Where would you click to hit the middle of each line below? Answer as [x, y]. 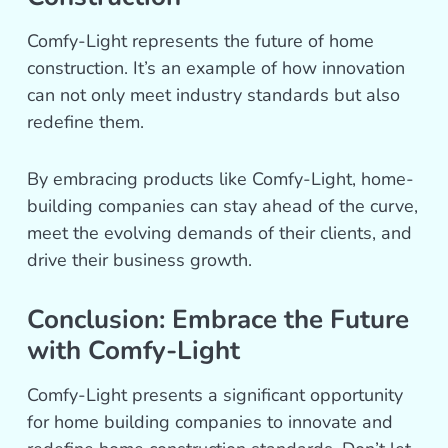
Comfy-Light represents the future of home [201, 41]
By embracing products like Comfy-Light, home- [221, 179]
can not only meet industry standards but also [214, 95]
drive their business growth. [140, 260]
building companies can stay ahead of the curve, [223, 206]
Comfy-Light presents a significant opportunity [215, 395]
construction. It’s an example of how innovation [216, 68]
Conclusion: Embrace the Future [218, 320]
